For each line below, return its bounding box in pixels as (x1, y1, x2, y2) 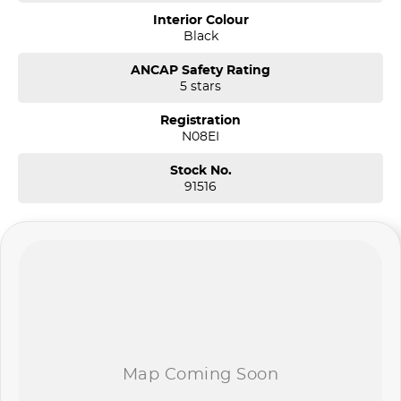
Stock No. (169, 162, 232, 179)
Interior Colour (152, 12, 249, 29)
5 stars (180, 78, 221, 95)
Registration (160, 112, 241, 129)
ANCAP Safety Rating (131, 62, 270, 79)
